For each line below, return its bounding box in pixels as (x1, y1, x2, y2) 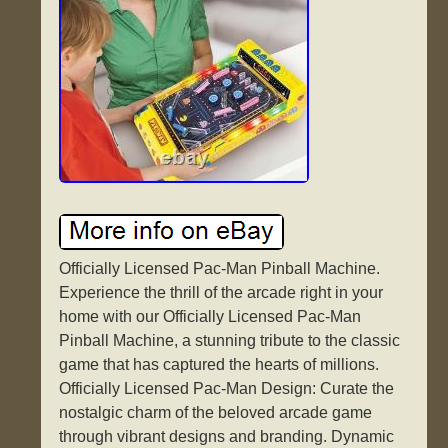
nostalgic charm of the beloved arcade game (59, 404, 373, 422)
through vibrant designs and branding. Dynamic (59, 428, 395, 446)
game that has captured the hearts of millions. (59, 356, 380, 374)
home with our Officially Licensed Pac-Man (59, 308, 362, 326)
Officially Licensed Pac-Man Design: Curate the (59, 380, 395, 398)
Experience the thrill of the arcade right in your (59, 284, 384, 302)
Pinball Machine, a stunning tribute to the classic (59, 332, 401, 350)
